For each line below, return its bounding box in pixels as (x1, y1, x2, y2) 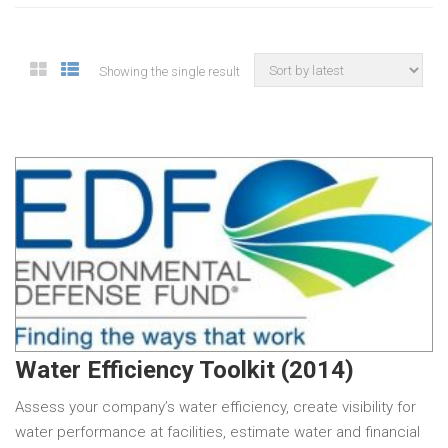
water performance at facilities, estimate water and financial (15, 423, 420, 442)
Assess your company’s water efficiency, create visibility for (15, 398, 416, 417)
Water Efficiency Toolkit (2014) (15, 356, 354, 385)
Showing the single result (99, 64, 240, 79)
